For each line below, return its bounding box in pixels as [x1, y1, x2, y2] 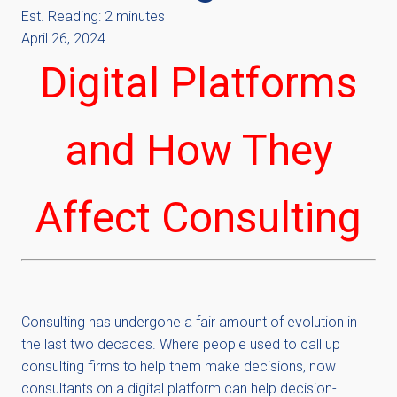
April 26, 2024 [21, 30, 105, 47]
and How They [64, 125, 333, 175]
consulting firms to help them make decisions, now [21, 358, 336, 375]
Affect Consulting [35, 192, 362, 243]
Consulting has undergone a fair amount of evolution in [21, 314, 357, 331]
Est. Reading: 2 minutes [21, 8, 165, 25]
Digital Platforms [40, 58, 357, 108]
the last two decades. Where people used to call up [21, 336, 340, 353]
